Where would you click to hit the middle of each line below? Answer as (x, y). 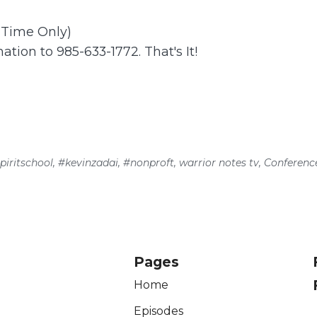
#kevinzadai (87, 162)
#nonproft (148, 162)
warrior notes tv (218, 162)
